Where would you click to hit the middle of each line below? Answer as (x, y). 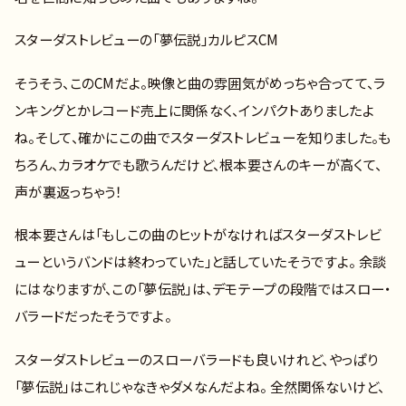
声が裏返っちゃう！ (68, 191)
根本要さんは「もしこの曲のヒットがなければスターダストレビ (198, 234)
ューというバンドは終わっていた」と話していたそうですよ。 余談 (201, 261)
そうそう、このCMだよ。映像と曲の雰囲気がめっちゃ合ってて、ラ (200, 82)
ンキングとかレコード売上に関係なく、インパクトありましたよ (194, 109)
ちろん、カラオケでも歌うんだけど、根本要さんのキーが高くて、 (198, 164)
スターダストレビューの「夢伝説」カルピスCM (147, 39)
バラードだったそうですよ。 (93, 316)
